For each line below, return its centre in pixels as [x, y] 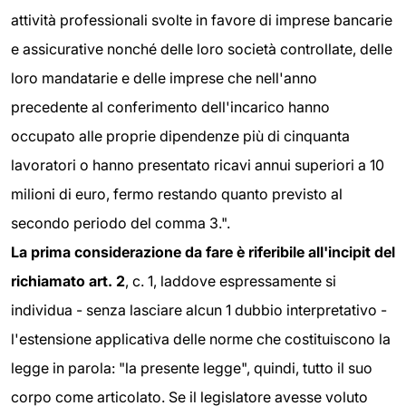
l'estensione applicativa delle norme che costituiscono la [201, 339]
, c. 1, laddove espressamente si [231, 281]
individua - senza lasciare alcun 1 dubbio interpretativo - [199, 310]
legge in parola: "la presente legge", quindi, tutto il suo [192, 368]
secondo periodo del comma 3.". [121, 223]
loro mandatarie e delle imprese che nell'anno [164, 78]
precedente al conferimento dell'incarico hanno [170, 107]
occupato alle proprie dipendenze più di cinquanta [180, 136]
